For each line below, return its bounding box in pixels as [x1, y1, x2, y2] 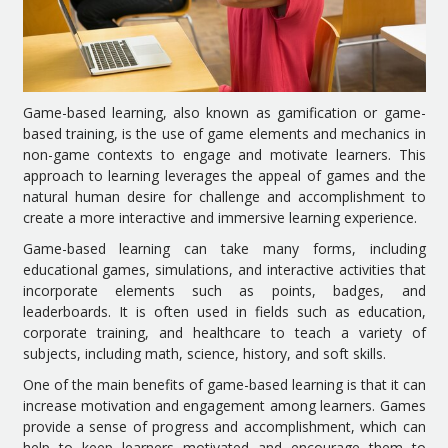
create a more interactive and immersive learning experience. [22, 208, 417, 228]
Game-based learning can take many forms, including [22, 239, 426, 259]
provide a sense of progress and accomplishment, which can [22, 417, 426, 437]
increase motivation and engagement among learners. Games [22, 396, 426, 416]
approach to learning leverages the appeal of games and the [22, 166, 426, 186]
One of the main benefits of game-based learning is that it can [22, 375, 426, 395]
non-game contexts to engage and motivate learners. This [22, 145, 426, 165]
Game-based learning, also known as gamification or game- [22, 103, 426, 123]
